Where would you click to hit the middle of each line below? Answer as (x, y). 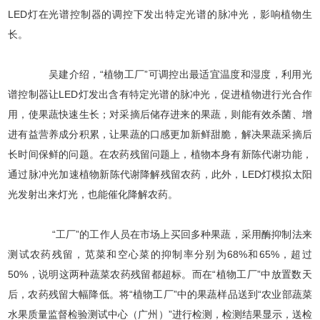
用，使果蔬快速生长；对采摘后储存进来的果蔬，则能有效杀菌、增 (160, 114)
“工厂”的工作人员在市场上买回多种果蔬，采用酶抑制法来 (170, 234)
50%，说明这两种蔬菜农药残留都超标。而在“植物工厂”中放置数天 (160, 274)
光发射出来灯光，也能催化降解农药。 (93, 194)
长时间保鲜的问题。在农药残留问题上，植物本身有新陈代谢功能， (160, 154)
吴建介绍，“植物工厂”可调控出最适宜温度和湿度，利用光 (170, 74)
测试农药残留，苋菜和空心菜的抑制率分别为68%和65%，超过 (160, 254)
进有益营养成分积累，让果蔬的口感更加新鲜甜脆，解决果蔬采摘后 (160, 134)
